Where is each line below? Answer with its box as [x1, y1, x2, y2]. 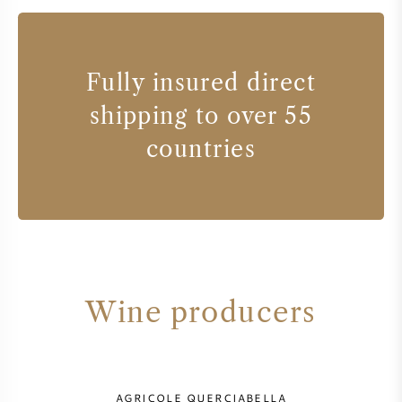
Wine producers [85, 294, 317, 329]
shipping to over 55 [89, 101, 313, 129]
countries [145, 135, 257, 162]
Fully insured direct [85, 68, 317, 96]
